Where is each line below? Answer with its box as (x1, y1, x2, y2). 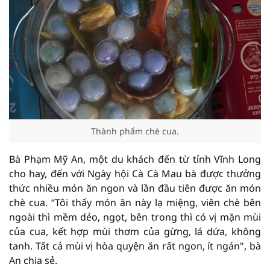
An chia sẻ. (9, 254, 57, 267)
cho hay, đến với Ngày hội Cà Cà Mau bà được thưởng (9, 167, 261, 180)
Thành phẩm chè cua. (91, 125, 179, 137)
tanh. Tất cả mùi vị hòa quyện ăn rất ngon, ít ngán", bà (9, 239, 261, 253)
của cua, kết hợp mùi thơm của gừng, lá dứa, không (9, 225, 261, 238)
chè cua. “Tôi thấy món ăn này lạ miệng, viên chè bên (9, 196, 261, 209)
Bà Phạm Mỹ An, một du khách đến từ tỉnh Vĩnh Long (9, 152, 261, 166)
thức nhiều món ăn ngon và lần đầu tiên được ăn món (9, 181, 261, 195)
